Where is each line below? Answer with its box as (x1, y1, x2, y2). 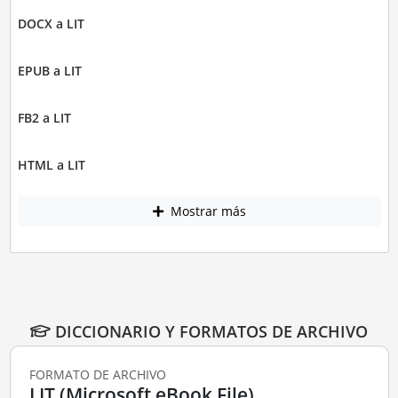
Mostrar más (166, 203, 246, 220)
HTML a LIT (17, 155, 85, 173)
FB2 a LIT (17, 108, 71, 126)
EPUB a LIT (17, 61, 82, 79)
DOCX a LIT (17, 14, 84, 32)
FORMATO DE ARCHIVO (28, 366, 166, 384)
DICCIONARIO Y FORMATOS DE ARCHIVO (51, 321, 368, 343)
